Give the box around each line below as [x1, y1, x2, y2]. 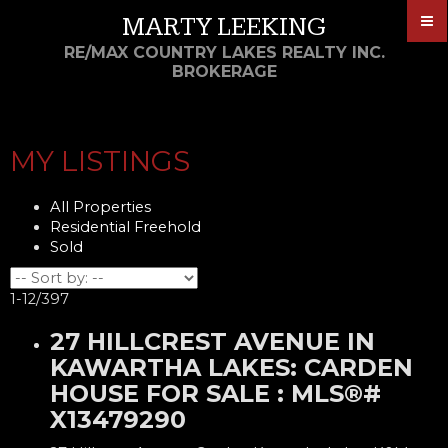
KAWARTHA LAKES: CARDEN [50, 352, 413, 382]
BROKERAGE [171, 62, 277, 81]
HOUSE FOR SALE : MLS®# [50, 378, 381, 408]
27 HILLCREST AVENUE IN [50, 326, 375, 356]
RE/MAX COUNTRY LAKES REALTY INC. [63, 43, 385, 62]
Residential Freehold [50, 217, 201, 236]
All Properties [50, 197, 151, 216]
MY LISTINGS [10, 143, 190, 178]
